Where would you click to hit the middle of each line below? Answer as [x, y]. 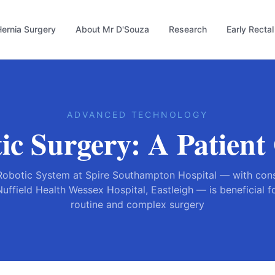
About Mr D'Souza [112, 29]
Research [188, 29]
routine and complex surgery [137, 204]
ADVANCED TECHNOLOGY [137, 114]
